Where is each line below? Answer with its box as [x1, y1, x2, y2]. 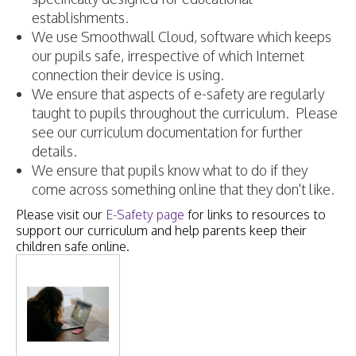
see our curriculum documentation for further [32, 123, 303, 141]
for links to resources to [188, 207, 326, 223]
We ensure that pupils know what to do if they [32, 161, 308, 180]
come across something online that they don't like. [32, 180, 335, 199]
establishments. [32, 9, 129, 27]
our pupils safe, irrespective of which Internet [32, 47, 304, 65]
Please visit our [16, 207, 103, 223]
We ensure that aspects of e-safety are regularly [32, 85, 324, 103]
